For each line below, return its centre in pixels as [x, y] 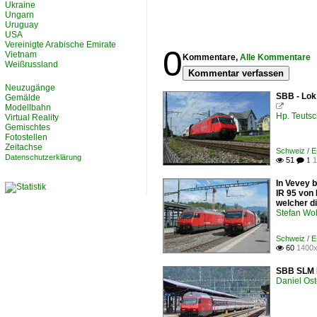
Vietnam [21, 54]
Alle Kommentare [275, 57]
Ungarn [19, 15]
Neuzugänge [30, 88]
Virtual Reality [32, 117]
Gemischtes [28, 127]
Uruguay [22, 25]
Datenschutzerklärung [43, 157]
